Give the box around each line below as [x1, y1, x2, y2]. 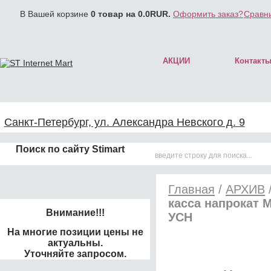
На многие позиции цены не [7, 227, 143, 237]
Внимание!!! [45, 207, 105, 218]
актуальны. [47, 238, 103, 248]
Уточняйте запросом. [24, 249, 126, 259]
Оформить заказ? [173, 9, 243, 19]
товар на [96, 9, 138, 19]
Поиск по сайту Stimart [16, 143, 125, 154]
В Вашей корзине [20, 9, 91, 19]
